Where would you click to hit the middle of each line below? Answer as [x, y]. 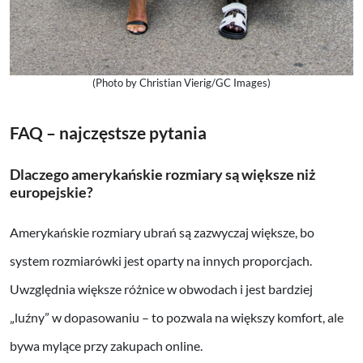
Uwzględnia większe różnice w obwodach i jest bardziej [161, 288]
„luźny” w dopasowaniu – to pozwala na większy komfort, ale [177, 317]
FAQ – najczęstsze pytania [108, 132]
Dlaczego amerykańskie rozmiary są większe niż [162, 174]
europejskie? [51, 192]
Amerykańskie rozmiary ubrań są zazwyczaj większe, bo [162, 232]
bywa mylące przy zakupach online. [106, 345]
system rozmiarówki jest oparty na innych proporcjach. [161, 260]
